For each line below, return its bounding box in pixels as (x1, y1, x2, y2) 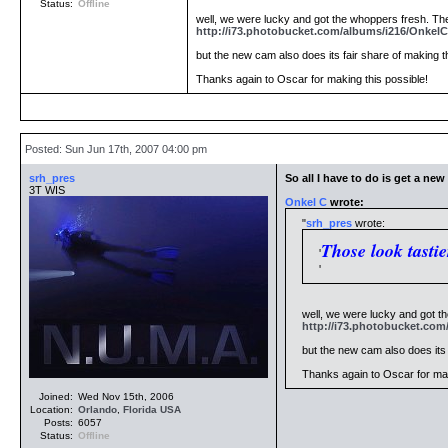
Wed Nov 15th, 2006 (78, 391, 174, 402)
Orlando (78, 404, 117, 415)
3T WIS (29, 184, 65, 196)
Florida (123, 404, 157, 415)
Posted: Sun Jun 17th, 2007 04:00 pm (22, 143, 207, 155)
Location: (30, 404, 76, 415)
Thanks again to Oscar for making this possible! (196, 73, 428, 85)
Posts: (44, 417, 76, 428)
